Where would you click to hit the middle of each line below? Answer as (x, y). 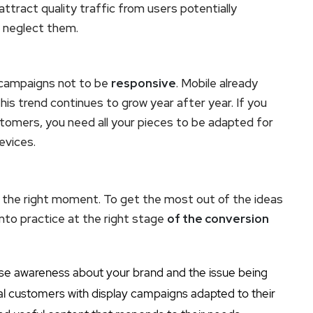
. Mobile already (217, 83)
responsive (144, 83)
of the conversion (218, 218)
